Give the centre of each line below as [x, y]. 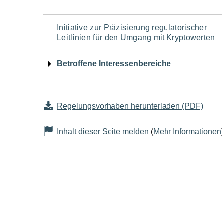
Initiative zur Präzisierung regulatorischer [132, 28]
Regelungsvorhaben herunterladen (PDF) [130, 106]
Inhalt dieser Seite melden [103, 132]
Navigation [86, 26]
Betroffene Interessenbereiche [114, 64]
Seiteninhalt [91, 101]
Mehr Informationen [187, 132]
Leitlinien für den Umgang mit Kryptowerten [136, 37]
